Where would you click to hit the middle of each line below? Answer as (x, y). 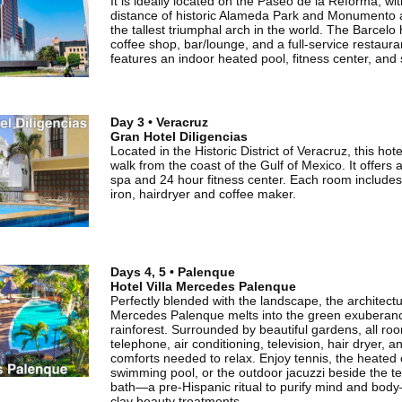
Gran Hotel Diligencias (179, 137)
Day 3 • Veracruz (159, 122)
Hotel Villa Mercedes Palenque (203, 287)
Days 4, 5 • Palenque (172, 272)
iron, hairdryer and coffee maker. (203, 194)
